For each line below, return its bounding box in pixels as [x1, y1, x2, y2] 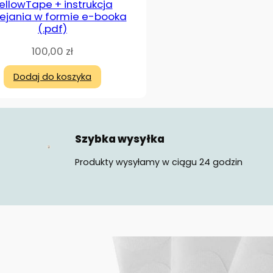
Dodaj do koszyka [13, 71, 91, 83]
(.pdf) [38, 21, 67, 37]
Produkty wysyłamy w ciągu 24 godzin [75, 155, 243, 168]
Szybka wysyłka [75, 132, 165, 147]
